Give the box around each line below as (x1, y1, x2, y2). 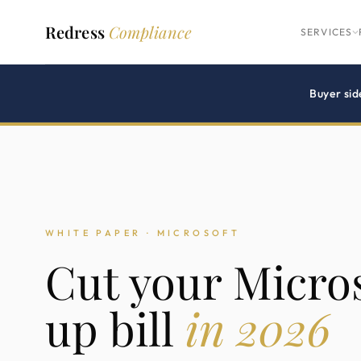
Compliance (108, 20, 192, 43)
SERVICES (300, 25, 353, 38)
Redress (45, 20, 109, 43)
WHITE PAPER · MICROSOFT (45, 227, 241, 239)
